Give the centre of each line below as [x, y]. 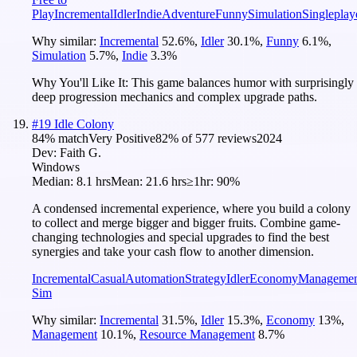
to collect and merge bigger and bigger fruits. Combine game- [186, 222]
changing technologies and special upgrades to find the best [180, 237]
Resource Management [197, 334]
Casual [108, 278]
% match [67, 138]
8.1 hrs [94, 181]
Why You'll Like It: [82, 82]
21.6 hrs [166, 181]
